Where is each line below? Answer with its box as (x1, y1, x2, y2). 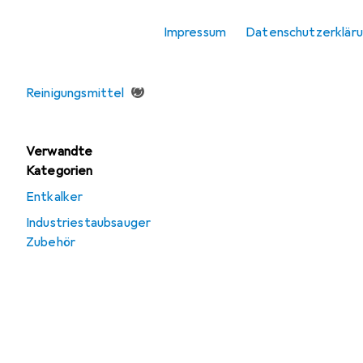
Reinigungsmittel (26, 85, 125, 101)
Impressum (163, 24, 227, 41)
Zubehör (26, 234, 76, 250)
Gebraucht (26, 66, 90, 82)
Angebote (26, 40, 88, 56)
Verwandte (26, 143, 93, 160)
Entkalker (26, 189, 83, 205)
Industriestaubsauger (26, 215, 152, 231)
